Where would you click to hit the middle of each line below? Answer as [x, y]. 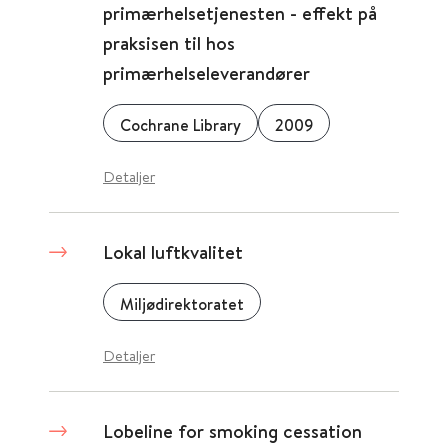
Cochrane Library [180, 125]
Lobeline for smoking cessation [232, 431]
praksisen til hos [169, 43]
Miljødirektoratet [182, 304]
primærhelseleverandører [206, 73]
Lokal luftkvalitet [173, 252]
